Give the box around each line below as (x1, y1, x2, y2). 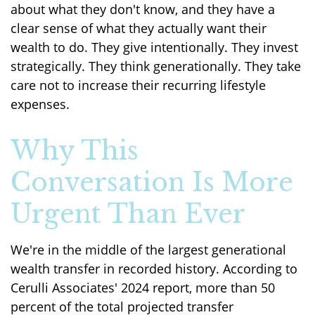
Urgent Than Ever (11, 198, 245, 230)
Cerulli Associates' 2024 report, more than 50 (11, 278, 275, 296)
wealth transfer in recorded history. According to (11, 259, 297, 277)
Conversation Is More (11, 166, 293, 198)
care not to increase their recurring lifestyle (11, 76, 266, 94)
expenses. (11, 95, 70, 112)
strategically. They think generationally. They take (11, 57, 301, 75)
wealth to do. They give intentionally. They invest (11, 38, 298, 56)
